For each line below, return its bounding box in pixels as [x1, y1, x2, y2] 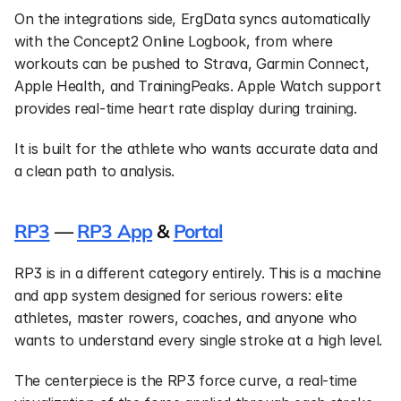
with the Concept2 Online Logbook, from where [14, 32, 333, 50]
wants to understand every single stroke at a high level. [14, 331, 383, 349]
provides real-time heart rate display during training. [14, 99, 357, 117]
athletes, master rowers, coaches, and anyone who [14, 309, 357, 327]
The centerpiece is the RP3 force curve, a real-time [14, 371, 357, 389]
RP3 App [76, 219, 153, 243]
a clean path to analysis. [14, 162, 175, 180]
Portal [173, 219, 223, 243]
